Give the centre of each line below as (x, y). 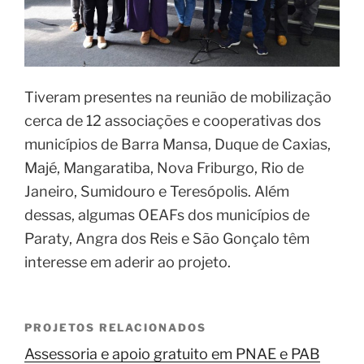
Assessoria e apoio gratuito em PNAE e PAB (172, 342)
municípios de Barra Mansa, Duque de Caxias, (178, 132)
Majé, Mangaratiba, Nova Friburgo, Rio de (164, 155)
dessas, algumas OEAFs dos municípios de (167, 202)
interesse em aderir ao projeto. (128, 249)
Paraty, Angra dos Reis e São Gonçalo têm (167, 226)
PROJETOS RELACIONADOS (115, 315)
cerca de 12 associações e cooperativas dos (173, 108)
